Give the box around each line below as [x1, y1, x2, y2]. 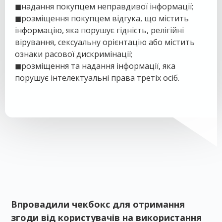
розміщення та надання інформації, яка [21, 60, 175, 71]
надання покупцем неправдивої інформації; [21, 1, 193, 12]
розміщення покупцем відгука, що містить [21, 13, 189, 24]
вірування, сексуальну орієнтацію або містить [15, 37, 195, 48]
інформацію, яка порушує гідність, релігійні [15, 25, 184, 36]
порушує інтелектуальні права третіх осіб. [15, 72, 179, 83]
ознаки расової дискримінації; [15, 49, 132, 59]
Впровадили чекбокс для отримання [11, 198, 185, 210]
